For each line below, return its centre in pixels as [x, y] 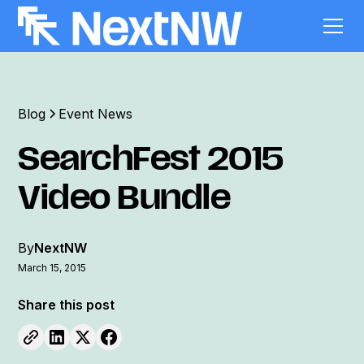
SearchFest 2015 [151, 162]
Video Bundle [124, 201]
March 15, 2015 [52, 267]
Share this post [67, 304]
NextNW [61, 247]
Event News [96, 114]
